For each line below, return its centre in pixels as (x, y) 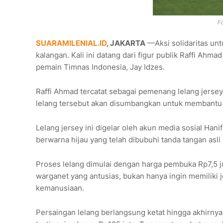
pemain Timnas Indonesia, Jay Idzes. (100, 67)
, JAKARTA (126, 43)
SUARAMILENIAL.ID (71, 43)
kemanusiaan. (60, 188)
